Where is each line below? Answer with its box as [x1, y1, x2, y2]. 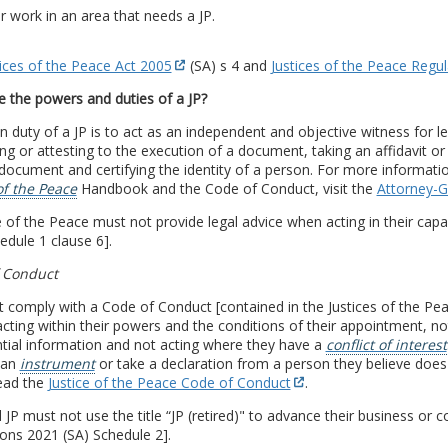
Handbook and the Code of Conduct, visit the [76, 178, 377, 198]
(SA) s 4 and [185, 55, 271, 75]
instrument [19, 353, 95, 373]
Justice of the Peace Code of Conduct [47, 372, 291, 392]
